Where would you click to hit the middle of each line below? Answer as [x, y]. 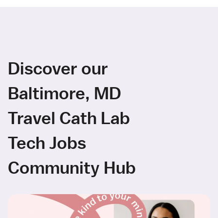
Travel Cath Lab [69, 118]
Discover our [58, 68]
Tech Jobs [47, 143]
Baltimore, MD [64, 93]
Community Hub [72, 167]
